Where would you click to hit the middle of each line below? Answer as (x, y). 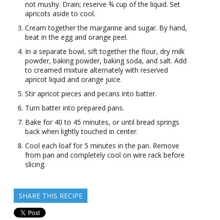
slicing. (35, 165)
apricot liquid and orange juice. (73, 80)
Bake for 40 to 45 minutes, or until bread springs (102, 122)
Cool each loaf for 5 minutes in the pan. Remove (102, 146)
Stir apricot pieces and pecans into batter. (91, 94)
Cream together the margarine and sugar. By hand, (106, 28)
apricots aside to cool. (60, 14)
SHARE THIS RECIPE (51, 196)
